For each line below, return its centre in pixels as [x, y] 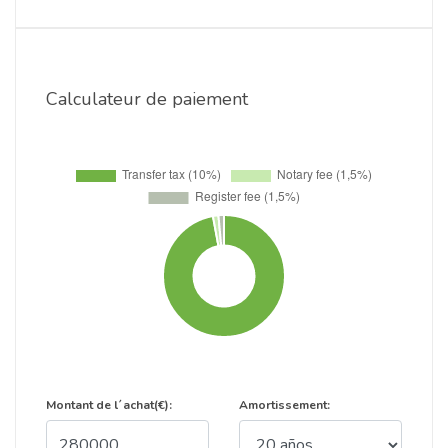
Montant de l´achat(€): [109, 405]
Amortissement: [284, 405]
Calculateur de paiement [147, 99]
